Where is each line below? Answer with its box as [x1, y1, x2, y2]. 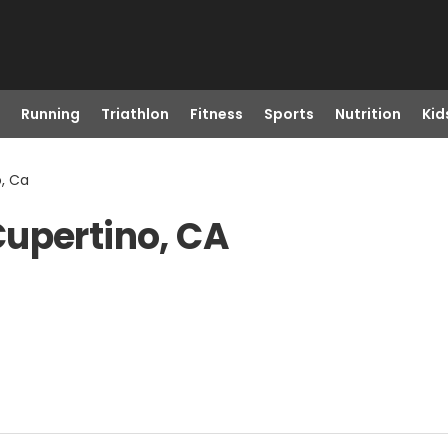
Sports [263, 104, 314, 124]
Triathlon [100, 104, 169, 124]
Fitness [189, 104, 243, 124]
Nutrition [334, 104, 401, 124]
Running [20, 104, 80, 124]
